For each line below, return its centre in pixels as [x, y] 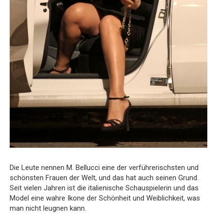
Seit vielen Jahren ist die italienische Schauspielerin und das [104, 188]
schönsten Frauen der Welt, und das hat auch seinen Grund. [104, 178]
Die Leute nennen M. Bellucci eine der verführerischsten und [104, 168]
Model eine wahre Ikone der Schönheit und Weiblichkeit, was [105, 198]
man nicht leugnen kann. [48, 209]
